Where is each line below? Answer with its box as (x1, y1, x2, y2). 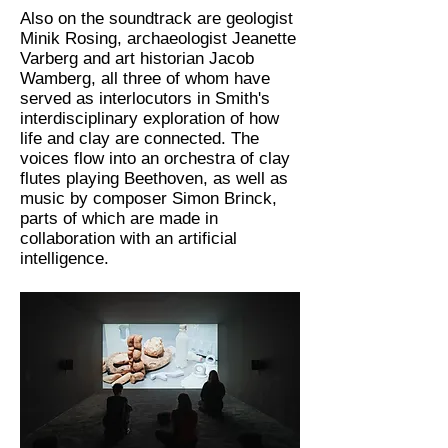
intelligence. (20, 249, 109, 268)
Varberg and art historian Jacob (20, 49, 254, 68)
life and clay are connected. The (20, 129, 259, 148)
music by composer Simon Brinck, (20, 189, 277, 208)
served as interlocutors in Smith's (20, 89, 270, 108)
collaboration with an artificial (20, 229, 237, 248)
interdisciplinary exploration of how (20, 109, 279, 128)
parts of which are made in (20, 209, 218, 228)
